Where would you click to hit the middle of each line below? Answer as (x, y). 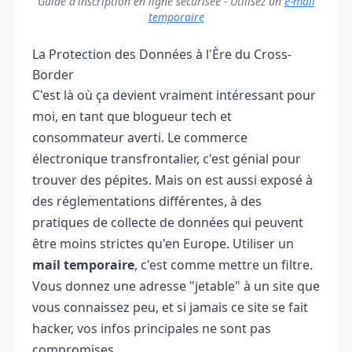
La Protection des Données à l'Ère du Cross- (162, 55)
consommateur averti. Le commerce (140, 138)
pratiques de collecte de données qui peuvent (168, 223)
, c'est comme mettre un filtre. (224, 265)
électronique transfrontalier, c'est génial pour (167, 159)
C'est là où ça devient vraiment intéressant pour (174, 95)
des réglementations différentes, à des (147, 202)
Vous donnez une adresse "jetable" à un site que (176, 286)
